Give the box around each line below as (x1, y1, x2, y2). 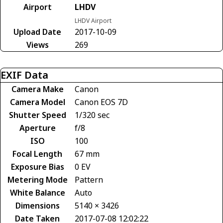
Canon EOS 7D (75, 96, 128, 108)
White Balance (9, 187, 65, 198)
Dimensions (15, 200, 60, 211)
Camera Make (11, 83, 64, 95)
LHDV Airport (75, 16, 111, 25)
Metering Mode (7, 174, 68, 185)
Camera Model (9, 96, 65, 108)
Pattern (75, 174, 103, 185)
